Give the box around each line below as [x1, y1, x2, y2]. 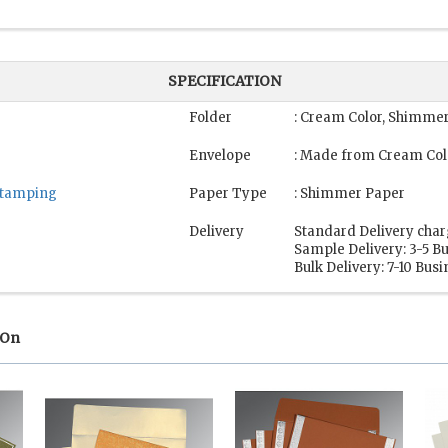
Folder [189, 109, 232, 127]
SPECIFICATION [167, 72, 281, 91]
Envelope [189, 147, 251, 165]
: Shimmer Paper [294, 185, 405, 203]
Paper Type [189, 185, 267, 203]
